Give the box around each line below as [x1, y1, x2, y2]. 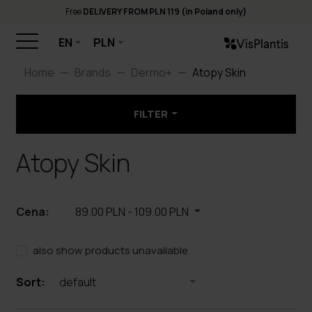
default [59, 274, 97, 290]
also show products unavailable [33, 243, 189, 258]
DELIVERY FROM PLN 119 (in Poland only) [83, 6, 247, 17]
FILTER [134, 107, 171, 121]
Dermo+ [131, 65, 173, 80]
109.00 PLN [134, 203, 189, 219]
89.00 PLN [75, 203, 126, 219]
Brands [75, 65, 111, 80]
